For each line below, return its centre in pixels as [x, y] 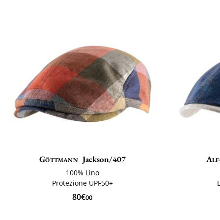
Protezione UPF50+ [82, 183]
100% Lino [82, 173]
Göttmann [59, 159]
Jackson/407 [104, 159]
